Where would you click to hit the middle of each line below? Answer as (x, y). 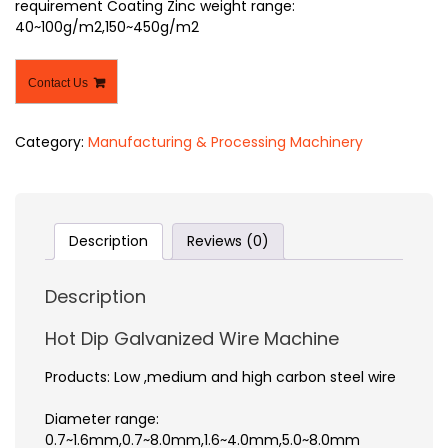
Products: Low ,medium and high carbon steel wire (220, 376)
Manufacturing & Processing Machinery (225, 142)
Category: (51, 142)
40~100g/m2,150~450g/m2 (107, 27)
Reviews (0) (228, 241)
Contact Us (58, 82)
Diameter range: (102, 418)
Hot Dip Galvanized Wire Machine (192, 338)
